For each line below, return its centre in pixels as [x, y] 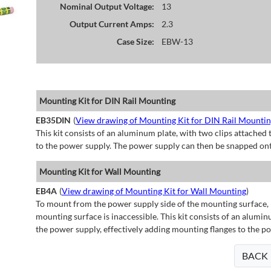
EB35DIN [53, 120]
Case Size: [135, 41]
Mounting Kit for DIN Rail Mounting [107, 101]
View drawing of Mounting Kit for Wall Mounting [154, 191]
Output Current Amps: [112, 24]
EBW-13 [177, 41]
